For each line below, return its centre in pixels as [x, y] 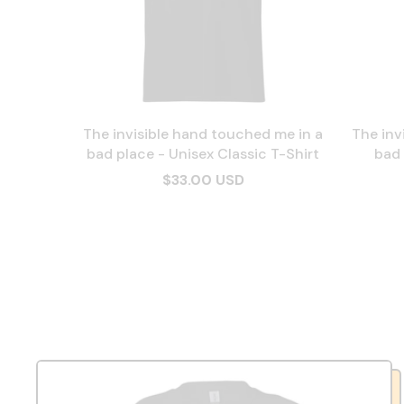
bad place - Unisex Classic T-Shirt [203, 154]
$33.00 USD [203, 180]
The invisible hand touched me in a [203, 134]
